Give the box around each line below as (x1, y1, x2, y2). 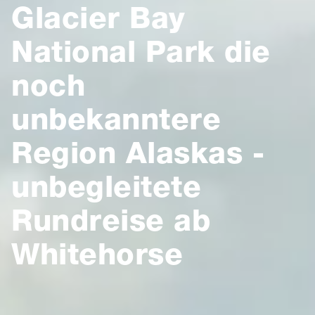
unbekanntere (11, 101, 221, 136)
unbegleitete (11, 169, 201, 204)
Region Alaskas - (11, 135, 264, 170)
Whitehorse (11, 236, 183, 271)
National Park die (11, 34, 271, 69)
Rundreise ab (11, 202, 210, 238)
